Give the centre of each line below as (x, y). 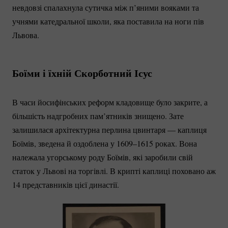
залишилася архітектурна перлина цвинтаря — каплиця (109, 129)
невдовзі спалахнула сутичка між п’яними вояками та (106, 7)
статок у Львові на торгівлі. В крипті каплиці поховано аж (114, 170)
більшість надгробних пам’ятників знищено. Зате (98, 116)
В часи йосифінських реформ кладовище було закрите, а (110, 102)
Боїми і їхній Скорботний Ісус (82, 73)
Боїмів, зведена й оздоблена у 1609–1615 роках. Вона (105, 143)
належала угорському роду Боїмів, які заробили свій (103, 157)
